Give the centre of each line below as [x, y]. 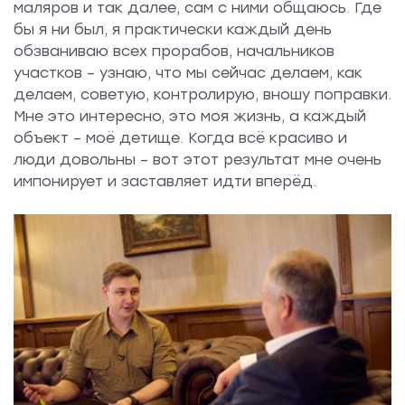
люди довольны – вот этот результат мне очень [198, 159]
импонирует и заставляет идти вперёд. [165, 181]
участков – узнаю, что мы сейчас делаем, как [188, 72]
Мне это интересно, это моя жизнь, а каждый [190, 116]
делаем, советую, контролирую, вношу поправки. [202, 94]
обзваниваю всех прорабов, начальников [174, 51]
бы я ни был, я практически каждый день [173, 29]
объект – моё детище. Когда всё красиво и [180, 137]
